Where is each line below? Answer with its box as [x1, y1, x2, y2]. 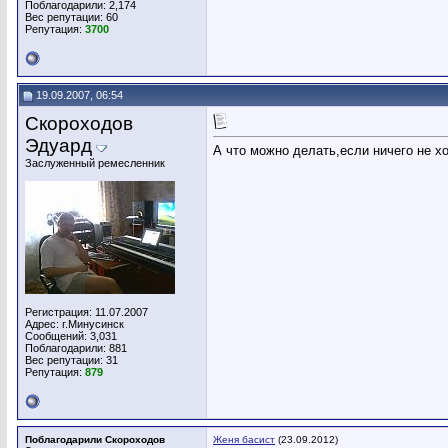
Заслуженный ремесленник [25, 157, 165, 169]
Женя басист [213, 434, 275, 445]
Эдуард [25, 135, 92, 156]
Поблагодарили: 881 [25, 342, 127, 354]
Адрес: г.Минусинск [25, 318, 124, 330]
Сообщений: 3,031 [25, 330, 117, 342]
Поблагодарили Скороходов [25, 434, 165, 445]
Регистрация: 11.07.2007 [25, 306, 148, 318]
